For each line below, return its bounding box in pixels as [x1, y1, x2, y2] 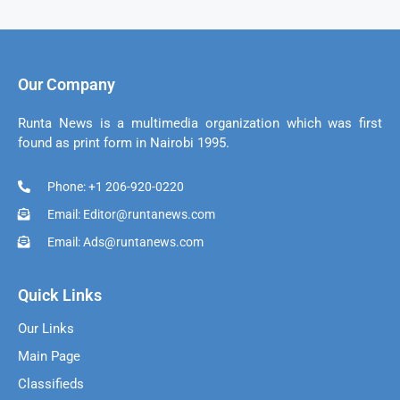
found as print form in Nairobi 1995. [18, 134, 229, 151]
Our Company [18, 74, 115, 94]
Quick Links [18, 285, 102, 304]
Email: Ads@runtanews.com [46, 234, 204, 249]
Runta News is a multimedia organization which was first [18, 114, 382, 131]
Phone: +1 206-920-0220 [46, 179, 184, 194]
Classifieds [18, 375, 84, 392]
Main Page [18, 347, 80, 364]
